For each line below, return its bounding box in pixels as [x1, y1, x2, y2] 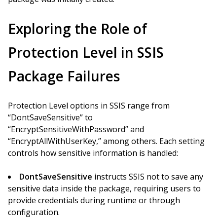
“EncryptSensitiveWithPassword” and [8, 124, 144, 135]
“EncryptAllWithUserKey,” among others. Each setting [8, 136, 205, 147]
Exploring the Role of [8, 19, 147, 38]
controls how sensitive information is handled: [8, 147, 178, 158]
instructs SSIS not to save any [92, 171, 203, 182]
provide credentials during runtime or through [8, 195, 180, 206]
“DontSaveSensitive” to [8, 112, 93, 123]
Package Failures [8, 67, 120, 85]
